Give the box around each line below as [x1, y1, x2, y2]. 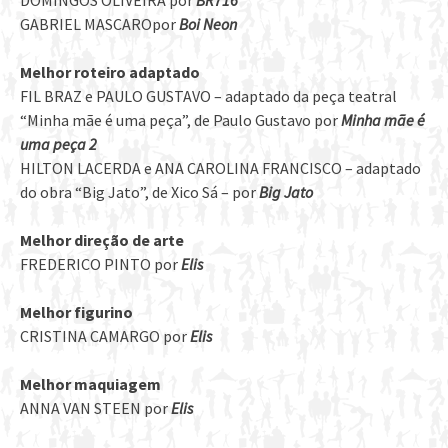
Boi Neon [179, 14, 237, 35]
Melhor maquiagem [20, 374, 161, 395]
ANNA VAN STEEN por [20, 398, 171, 419]
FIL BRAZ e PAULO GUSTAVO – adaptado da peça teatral [20, 86, 397, 107]
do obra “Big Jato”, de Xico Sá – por [20, 182, 259, 203]
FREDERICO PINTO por [20, 254, 181, 275]
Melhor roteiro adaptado [20, 62, 200, 83]
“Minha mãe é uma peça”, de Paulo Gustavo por [20, 110, 341, 131]
